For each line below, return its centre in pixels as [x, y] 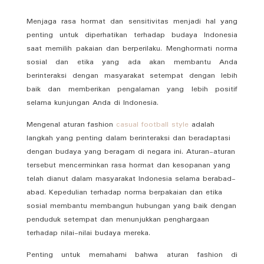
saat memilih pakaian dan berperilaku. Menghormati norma [132, 48]
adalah [201, 124]
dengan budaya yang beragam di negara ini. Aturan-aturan [131, 151]
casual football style [152, 124]
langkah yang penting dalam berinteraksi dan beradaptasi [128, 138]
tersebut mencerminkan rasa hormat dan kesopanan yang [128, 165]
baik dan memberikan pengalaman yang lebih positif [132, 89]
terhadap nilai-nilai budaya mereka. [88, 233]
